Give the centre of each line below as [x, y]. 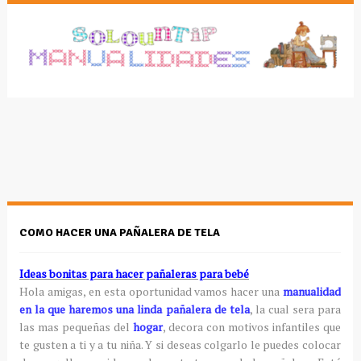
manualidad [312, 291]
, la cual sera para [295, 309]
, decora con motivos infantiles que [252, 326]
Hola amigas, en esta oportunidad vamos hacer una [151, 291]
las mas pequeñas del [76, 326]
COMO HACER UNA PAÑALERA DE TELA [119, 232]
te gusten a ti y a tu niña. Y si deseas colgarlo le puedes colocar [180, 344]
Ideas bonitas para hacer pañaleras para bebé [134, 273]
